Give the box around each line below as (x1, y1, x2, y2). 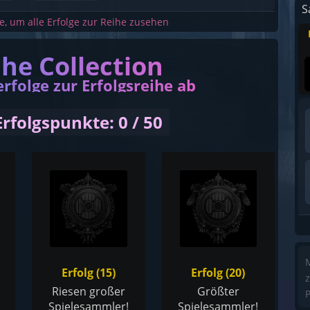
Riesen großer (51, 284, 125, 300)
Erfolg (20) (191, 265, 246, 281)
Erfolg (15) (61, 265, 116, 281)
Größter (197, 284, 239, 300)
